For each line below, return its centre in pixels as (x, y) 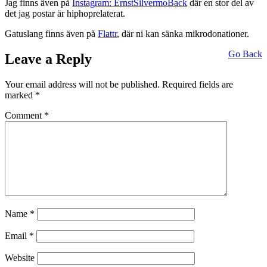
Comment (24, 115)
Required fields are (198, 84)
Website (20, 257)
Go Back (245, 54)
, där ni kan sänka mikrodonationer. (183, 33)
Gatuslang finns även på (51, 33)
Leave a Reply (48, 59)
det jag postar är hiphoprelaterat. (65, 13)
